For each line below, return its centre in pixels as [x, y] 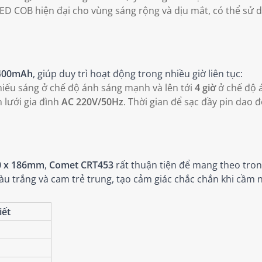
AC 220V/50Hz [92, 102]
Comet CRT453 [81, 165]
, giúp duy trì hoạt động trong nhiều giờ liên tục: [138, 74]
